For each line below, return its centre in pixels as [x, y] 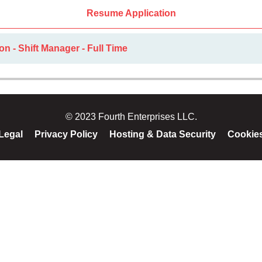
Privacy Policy [66, 134]
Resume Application [131, 13]
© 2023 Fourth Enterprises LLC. [131, 117]
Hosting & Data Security [162, 134]
